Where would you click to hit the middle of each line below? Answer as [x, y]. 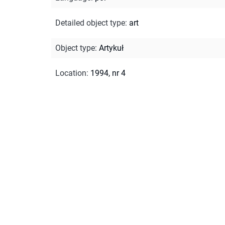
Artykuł [111, 48]
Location [71, 73]
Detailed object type [90, 23]
